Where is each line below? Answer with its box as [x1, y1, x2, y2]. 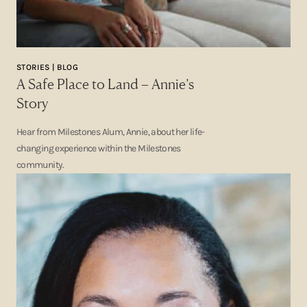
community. [16, 159, 64, 171]
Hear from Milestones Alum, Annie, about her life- [16, 126, 205, 138]
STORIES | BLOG [16, 62, 79, 72]
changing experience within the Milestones [16, 143, 181, 154]
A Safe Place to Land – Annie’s [16, 75, 194, 93]
